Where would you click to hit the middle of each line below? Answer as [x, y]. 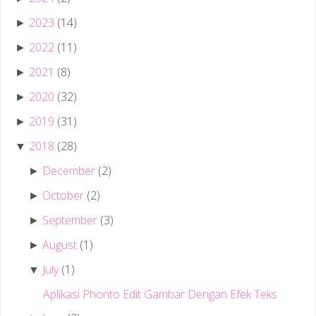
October [63, 195]
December [69, 170]
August [60, 244]
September [70, 220]
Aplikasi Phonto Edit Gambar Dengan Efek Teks [160, 294]
